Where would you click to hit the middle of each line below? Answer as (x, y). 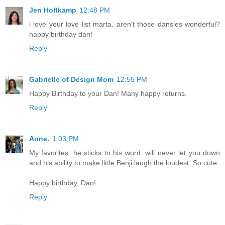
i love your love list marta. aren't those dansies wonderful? (125, 24)
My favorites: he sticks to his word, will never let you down (125, 152)
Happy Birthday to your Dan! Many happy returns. (108, 93)
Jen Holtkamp (53, 10)
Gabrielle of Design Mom (71, 79)
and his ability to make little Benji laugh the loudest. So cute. (124, 162)
